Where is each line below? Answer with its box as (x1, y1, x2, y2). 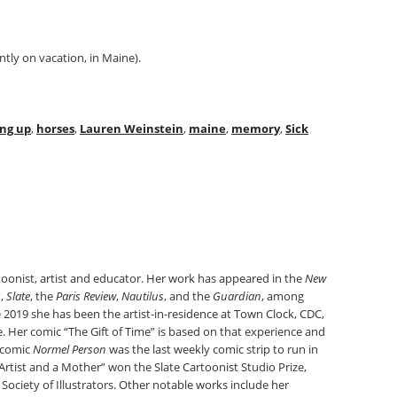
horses (36, 121, 74, 136)
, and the (164, 288, 213, 304)
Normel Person (33, 341, 106, 357)
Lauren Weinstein (80, 121, 183, 136)
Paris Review (56, 288, 116, 304)
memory (231, 121, 280, 136)
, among (261, 288, 304, 304)
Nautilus (121, 288, 164, 304)
